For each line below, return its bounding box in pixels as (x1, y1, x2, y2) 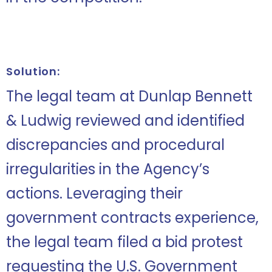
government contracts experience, (6, 208, 259, 228)
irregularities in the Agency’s (6, 159, 209, 179)
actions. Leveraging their (6, 183, 183, 203)
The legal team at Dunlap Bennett (6, 86, 253, 106)
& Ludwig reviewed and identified (6, 110, 245, 131)
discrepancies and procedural (6, 135, 225, 155)
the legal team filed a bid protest (6, 232, 243, 252)
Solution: (6, 64, 61, 79)
